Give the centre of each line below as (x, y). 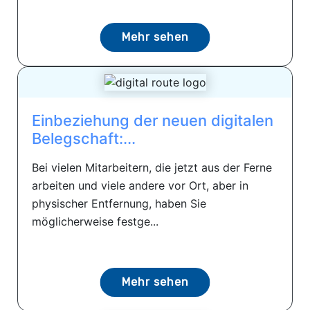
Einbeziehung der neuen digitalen (153, 121)
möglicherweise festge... (95, 222)
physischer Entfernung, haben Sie (119, 204)
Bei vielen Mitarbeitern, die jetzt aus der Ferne (152, 168)
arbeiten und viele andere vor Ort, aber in (140, 186)
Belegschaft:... (84, 139)
